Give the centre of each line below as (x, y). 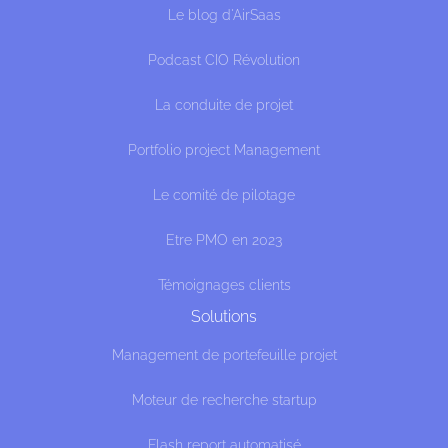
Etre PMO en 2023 (224, 240)
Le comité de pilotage (224, 195)
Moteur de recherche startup (224, 400)
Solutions (224, 316)
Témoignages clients (224, 285)
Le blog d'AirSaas (224, 15)
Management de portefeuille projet (224, 355)
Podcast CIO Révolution (224, 60)
